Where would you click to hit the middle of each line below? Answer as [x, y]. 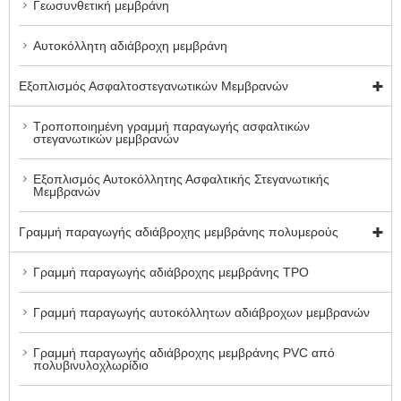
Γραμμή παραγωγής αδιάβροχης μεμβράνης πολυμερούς [179, 232]
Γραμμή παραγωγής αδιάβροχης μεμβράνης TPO [171, 273]
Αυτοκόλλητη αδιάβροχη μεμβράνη [130, 46]
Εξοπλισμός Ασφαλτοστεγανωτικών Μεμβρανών [154, 86]
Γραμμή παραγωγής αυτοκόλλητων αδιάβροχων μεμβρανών [201, 313]
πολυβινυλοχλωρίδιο [91, 366]
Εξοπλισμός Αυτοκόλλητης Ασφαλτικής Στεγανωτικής [181, 179]
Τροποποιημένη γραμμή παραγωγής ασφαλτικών [171, 127]
